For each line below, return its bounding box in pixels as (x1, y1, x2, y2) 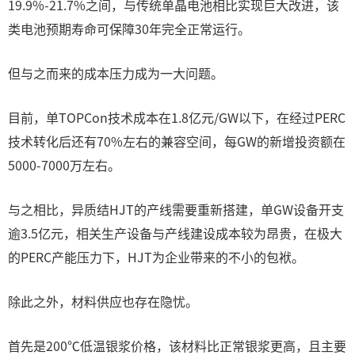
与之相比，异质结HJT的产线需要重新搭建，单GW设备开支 (8, 200, 344, 219)
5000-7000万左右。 (8, 155, 120, 174)
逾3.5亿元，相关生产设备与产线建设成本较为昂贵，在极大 (8, 223, 342, 242)
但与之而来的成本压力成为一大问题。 (8, 63, 223, 82)
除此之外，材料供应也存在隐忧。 (8, 292, 198, 311)
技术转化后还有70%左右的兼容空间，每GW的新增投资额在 (8, 132, 345, 151)
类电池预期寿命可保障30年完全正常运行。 (8, 19, 250, 38)
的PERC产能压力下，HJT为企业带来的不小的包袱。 (8, 247, 304, 266)
